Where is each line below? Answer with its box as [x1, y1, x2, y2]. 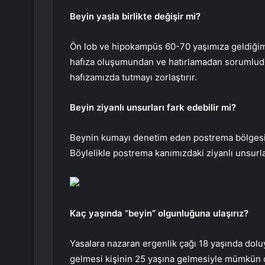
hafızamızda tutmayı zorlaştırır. [70, 72, 197, 83]
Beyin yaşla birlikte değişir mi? [70, 11, 201, 22]
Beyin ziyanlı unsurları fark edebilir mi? [70, 102, 236, 114]
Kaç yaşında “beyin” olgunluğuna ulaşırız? [70, 208, 248, 219]
